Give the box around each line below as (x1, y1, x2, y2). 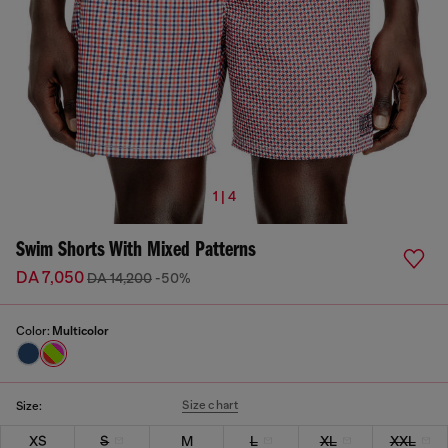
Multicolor (52, 324, 109, 338)
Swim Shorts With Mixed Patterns (16, 239, 256, 262)
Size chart (182, 398, 239, 412)
